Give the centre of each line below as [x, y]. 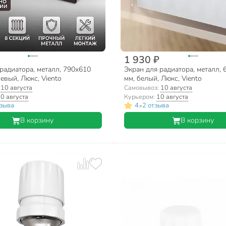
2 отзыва [155, 106]
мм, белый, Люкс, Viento [163, 78]
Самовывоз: [142, 87]
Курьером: [140, 96]
